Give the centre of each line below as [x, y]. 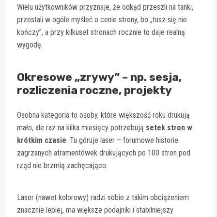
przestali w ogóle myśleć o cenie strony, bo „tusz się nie [102, 20]
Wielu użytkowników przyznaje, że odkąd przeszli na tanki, [105, 7]
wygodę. [30, 45]
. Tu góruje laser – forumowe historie [122, 140]
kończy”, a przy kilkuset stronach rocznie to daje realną [101, 32]
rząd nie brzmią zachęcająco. [62, 166]
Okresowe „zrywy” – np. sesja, [99, 77]
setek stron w [169, 128]
